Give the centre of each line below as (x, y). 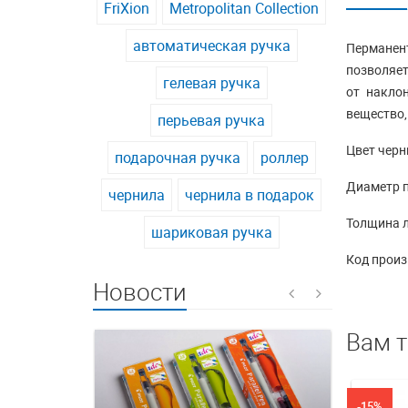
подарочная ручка (177, 158)
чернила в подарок (250, 195)
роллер (284, 158)
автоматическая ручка (211, 46)
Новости (140, 292)
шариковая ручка (211, 233)
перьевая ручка (212, 121)
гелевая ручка (211, 83)
